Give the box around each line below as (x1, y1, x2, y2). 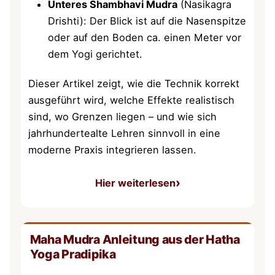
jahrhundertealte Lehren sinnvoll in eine (28, 126, 221, 139)
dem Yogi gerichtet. (48, 47, 143, 60)
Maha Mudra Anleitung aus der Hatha (29, 231, 240, 247)
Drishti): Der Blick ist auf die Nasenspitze (48, 14, 247, 27)
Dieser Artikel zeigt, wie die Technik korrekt (28, 77, 240, 90)
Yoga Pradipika (29, 246, 116, 261)
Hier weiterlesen (95, 176, 176, 189)
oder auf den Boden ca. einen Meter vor (48, 31, 242, 44)
